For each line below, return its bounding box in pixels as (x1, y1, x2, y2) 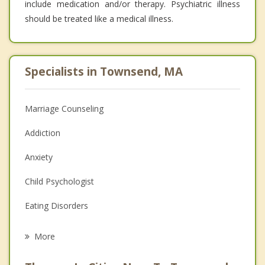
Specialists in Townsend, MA (25, 64, 183, 80)
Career (25, 224, 50, 236)
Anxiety (25, 151, 53, 163)
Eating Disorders (25, 200, 88, 212)
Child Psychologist (25, 176, 94, 188)
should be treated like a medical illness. (25, 13, 173, 25)
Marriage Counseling (25, 103, 104, 115)
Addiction (25, 127, 60, 139)
